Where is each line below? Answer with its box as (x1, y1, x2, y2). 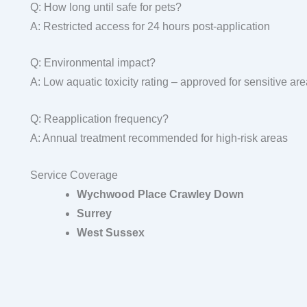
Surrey (76, 207, 112, 219)
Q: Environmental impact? (29, 57, 156, 69)
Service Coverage (29, 169, 118, 181)
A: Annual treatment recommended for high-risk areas (29, 132, 288, 144)
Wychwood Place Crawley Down (76, 188, 244, 200)
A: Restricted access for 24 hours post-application (29, 20, 270, 32)
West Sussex (76, 226, 145, 238)
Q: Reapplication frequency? (29, 112, 169, 125)
